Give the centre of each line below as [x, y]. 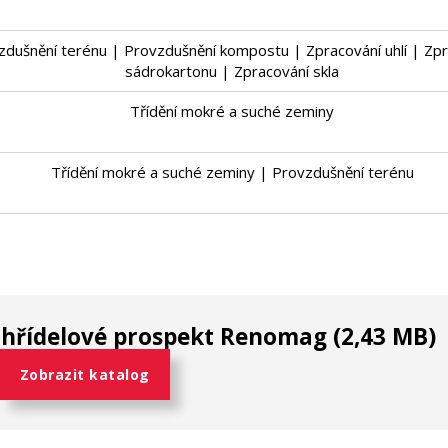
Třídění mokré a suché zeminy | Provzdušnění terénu [232, 172]
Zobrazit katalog [84, 375]
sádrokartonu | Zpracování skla [232, 71]
